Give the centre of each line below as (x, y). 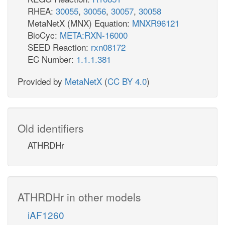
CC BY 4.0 (127, 81)
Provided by (41, 81)
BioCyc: (44, 35)
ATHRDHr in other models (79, 197)
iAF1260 (46, 214)
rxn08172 (108, 47)
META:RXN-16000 (94, 35)
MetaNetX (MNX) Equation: (80, 23)
